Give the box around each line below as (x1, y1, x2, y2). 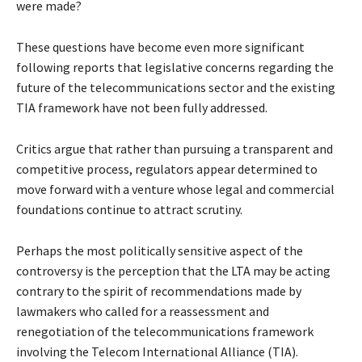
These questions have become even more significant (16, 39, 305, 56)
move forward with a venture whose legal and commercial (16, 181, 335, 198)
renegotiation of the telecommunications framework (16, 323, 314, 340)
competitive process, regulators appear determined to (16, 161, 318, 178)
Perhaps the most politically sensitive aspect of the (16, 242, 303, 259)
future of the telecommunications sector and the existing (16, 79, 335, 96)
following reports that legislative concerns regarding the (16, 59, 334, 76)
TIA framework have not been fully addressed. (16, 99, 267, 116)
